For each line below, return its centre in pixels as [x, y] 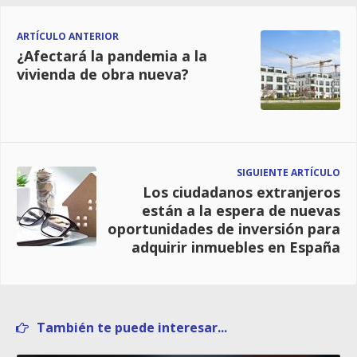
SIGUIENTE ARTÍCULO [288, 173]
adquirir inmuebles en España [236, 247]
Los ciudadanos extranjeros [241, 192]
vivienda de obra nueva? [103, 75]
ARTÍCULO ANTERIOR [68, 37]
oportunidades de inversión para [224, 229]
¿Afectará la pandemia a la [112, 56]
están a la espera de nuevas [241, 211]
